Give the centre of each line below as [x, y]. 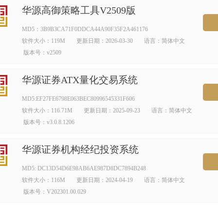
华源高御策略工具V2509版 [79, 10]
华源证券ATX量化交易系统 [80, 80]
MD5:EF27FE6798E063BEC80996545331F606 [78, 99]
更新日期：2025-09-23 [111, 110]
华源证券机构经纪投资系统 [80, 149]
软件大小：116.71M [47, 110]
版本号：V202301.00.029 [54, 192]
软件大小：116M [43, 180]
